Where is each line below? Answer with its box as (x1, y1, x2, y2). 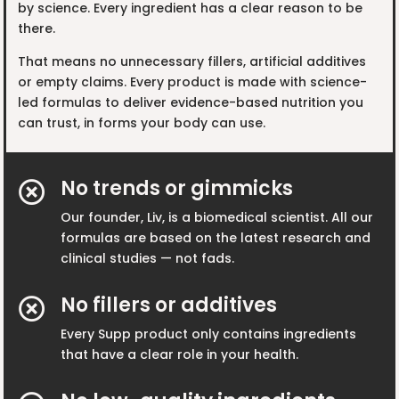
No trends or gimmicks (60, 174, 293, 202)
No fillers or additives (60, 290, 277, 319)
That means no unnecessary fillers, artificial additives (18, 52, 367, 70)
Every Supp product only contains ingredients (60, 324, 356, 343)
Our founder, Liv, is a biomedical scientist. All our (60, 208, 373, 226)
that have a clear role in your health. (60, 345, 298, 363)
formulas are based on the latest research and (60, 228, 370, 247)
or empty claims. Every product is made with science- (18, 72, 368, 91)
